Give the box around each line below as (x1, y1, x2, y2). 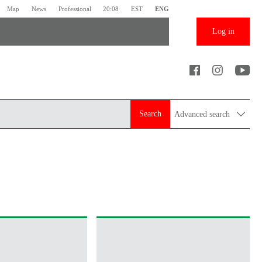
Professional (58, 5, 91, 12)
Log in (212, 27, 235, 36)
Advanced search (174, 109, 233, 119)
